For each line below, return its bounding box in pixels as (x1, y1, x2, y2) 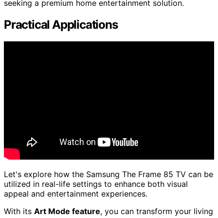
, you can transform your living (100, 206, 213, 216)
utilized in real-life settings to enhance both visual (4, 179, 188, 189)
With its (4, 206, 34, 216)
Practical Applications (4, 17, 118, 32)
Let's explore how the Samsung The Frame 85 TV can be (4, 169, 213, 179)
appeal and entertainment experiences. (4, 188, 147, 199)
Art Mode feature (34, 206, 100, 216)
